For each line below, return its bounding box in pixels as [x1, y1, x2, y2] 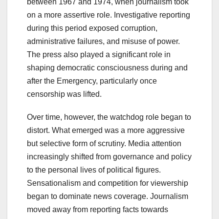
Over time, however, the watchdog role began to [27, 113, 191, 122]
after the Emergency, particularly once [27, 77, 157, 86]
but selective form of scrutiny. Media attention [27, 139, 181, 148]
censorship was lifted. [27, 90, 102, 99]
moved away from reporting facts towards [27, 205, 168, 214]
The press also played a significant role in [27, 50, 171, 59]
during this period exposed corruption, [27, 24, 157, 33]
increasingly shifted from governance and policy [27, 153, 192, 161]
